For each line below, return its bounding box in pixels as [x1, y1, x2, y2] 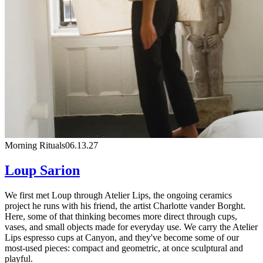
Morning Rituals [5, 140, 65, 150]
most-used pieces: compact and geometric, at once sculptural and [5, 242, 243, 253]
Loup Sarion [5, 162, 80, 178]
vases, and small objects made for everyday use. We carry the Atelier [5, 221, 258, 232]
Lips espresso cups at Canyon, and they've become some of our [5, 232, 239, 242]
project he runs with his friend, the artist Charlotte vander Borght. [5, 200, 245, 211]
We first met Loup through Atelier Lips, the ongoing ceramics [5, 190, 232, 200]
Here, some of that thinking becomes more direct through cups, [5, 211, 237, 221]
